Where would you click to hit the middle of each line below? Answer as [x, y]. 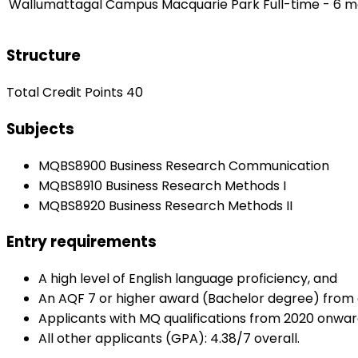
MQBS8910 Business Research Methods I [162, 185]
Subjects [40, 129]
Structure [44, 56]
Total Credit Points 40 [75, 93]
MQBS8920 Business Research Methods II [165, 205]
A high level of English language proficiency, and [188, 279]
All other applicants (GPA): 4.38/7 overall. [169, 339]
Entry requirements [82, 242]
